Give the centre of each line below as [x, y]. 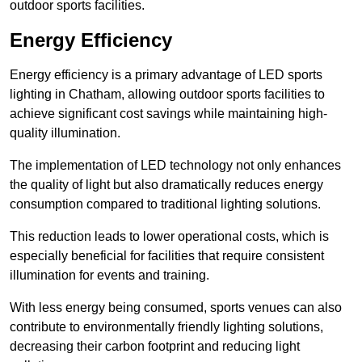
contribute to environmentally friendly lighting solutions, [166, 327]
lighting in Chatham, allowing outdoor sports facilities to [167, 95]
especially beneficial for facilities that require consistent [167, 256]
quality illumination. [65, 133]
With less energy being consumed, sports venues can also [176, 308]
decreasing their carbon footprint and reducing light [155, 347]
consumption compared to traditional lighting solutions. [165, 204]
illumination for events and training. [109, 276]
